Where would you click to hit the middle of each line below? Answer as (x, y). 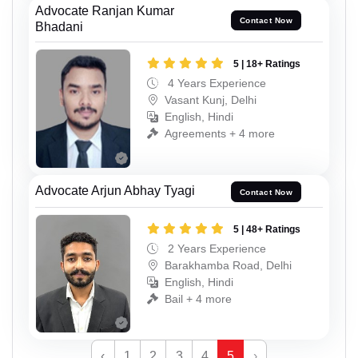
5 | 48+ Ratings (267, 229)
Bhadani (59, 27)
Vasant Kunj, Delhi (211, 100)
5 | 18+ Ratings (267, 64)
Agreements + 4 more (220, 134)
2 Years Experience (215, 248)
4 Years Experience (215, 84)
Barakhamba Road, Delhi (228, 265)
